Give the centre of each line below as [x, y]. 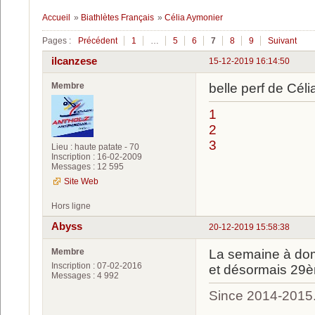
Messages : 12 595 [88, 167]
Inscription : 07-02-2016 [97, 265]
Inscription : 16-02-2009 [97, 157]
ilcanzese [74, 61]
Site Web [81, 182]
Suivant [282, 41]
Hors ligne [71, 206]
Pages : [57, 41]
